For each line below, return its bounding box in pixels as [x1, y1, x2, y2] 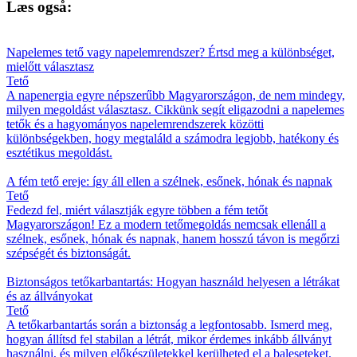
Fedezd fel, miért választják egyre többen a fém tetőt [6, 202, 268, 217]
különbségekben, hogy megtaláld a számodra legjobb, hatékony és [6, 131, 339, 145]
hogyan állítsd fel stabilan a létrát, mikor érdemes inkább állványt [6, 331, 331, 346]
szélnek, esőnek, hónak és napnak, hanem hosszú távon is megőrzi [6, 231, 339, 245]
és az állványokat [6, 288, 92, 303]
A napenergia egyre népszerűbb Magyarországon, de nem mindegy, [6, 88, 345, 102]
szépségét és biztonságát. [6, 245, 131, 260]
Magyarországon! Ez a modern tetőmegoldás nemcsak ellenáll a [6, 217, 326, 231]
